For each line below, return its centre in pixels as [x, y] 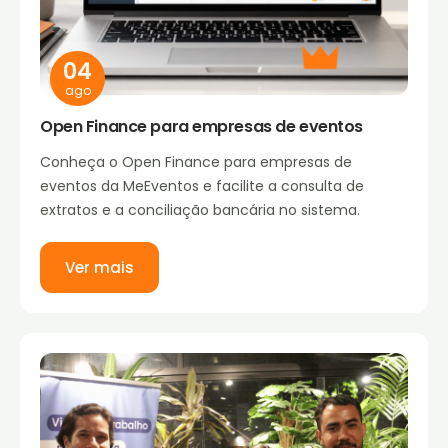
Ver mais [99, 268]
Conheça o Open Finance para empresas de [196, 162]
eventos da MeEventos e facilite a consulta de [202, 186]
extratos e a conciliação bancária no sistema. [200, 210]
